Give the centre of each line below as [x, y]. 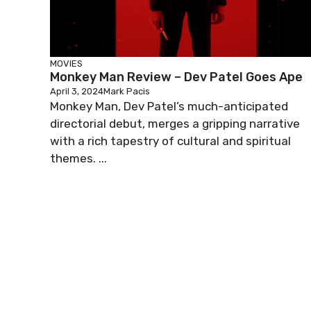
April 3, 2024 [77, 91]
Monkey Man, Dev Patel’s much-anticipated [169, 106]
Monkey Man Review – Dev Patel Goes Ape [176, 77]
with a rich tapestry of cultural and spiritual [170, 141]
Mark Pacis [127, 91]
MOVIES [66, 64]
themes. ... [78, 158]
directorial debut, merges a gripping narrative [175, 124]
